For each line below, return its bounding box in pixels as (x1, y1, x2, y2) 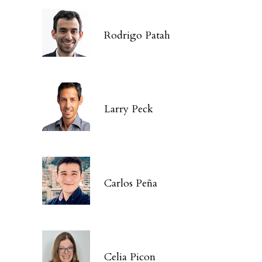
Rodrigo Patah (104, 27, 171, 43)
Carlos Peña (104, 175, 158, 191)
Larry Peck (104, 102, 154, 117)
